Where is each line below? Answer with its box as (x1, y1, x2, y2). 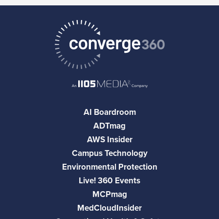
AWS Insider (87, 134, 132, 145)
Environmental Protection (62, 161, 157, 172)
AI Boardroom (83, 107, 136, 117)
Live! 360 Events (79, 175, 140, 186)
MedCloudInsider (77, 202, 142, 213)
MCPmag (92, 189, 127, 199)
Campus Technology (71, 148, 148, 158)
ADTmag (93, 120, 126, 131)
